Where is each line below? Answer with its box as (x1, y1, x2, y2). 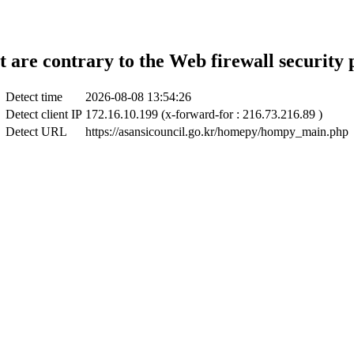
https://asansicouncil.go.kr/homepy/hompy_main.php (85, 124, 348, 138)
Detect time (6, 89, 62, 104)
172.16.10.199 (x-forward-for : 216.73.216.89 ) (85, 107, 322, 121)
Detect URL (6, 124, 67, 138)
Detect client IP (6, 107, 82, 121)
